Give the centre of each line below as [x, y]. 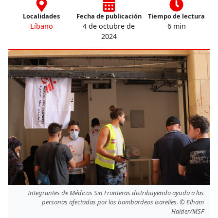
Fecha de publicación [109, 16]
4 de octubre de [109, 26]
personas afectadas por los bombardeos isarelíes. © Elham [123, 202]
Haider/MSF [188, 211]
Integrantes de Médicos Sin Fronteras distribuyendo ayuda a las [116, 192]
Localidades [42, 16]
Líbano [41, 26]
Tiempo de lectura [177, 16]
